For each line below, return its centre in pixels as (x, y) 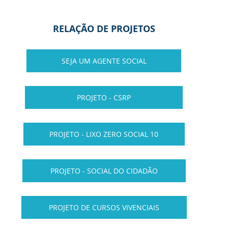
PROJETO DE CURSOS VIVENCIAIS (104, 208)
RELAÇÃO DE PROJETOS (104, 29)
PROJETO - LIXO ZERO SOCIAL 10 (104, 134)
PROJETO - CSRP (104, 98)
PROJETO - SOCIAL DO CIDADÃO (104, 171)
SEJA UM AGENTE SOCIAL (104, 61)
